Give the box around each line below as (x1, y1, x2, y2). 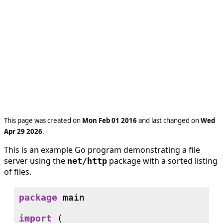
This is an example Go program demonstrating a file (4, 144, 200, 156)
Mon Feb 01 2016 (82, 116, 137, 125)
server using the (4, 155, 67, 167)
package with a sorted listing (107, 155, 218, 167)
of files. (4, 166, 31, 178)
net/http (67, 156, 107, 166)
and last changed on (137, 116, 201, 125)
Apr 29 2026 (4, 127, 42, 136)
